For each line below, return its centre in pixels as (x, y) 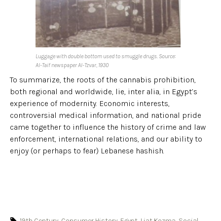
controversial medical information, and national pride (106, 115)
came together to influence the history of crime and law (108, 127)
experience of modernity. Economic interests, (90, 103)
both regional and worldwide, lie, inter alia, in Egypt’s (104, 91)
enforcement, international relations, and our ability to (106, 139)
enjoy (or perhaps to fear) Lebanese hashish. (87, 150)
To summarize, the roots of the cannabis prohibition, (103, 79)
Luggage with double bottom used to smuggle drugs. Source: (106, 56)
